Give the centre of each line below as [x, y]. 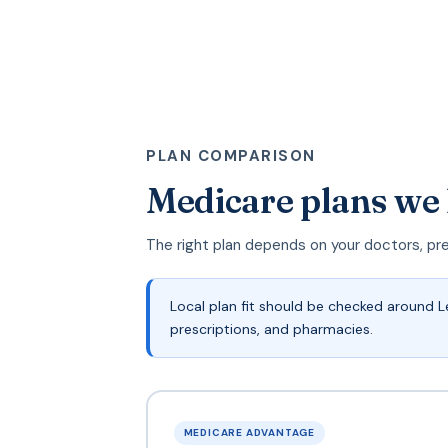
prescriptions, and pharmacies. [271, 329]
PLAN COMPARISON [231, 156]
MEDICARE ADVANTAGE [249, 432]
